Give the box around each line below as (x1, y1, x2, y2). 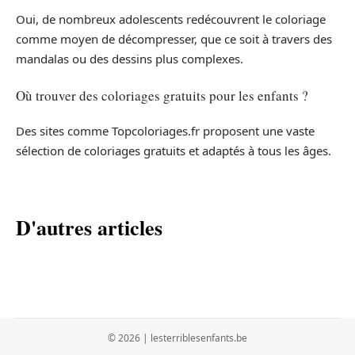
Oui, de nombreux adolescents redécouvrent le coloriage (16, 11, 326, 28)
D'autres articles (16, 212, 162, 243)
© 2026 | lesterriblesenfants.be (108, 331, 247, 345)
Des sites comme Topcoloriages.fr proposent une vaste (16, 123, 315, 139)
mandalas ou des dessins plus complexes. (16, 51, 243, 67)
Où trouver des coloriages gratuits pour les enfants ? (16, 86, 308, 105)
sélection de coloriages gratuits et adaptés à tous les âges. (16, 143, 331, 159)
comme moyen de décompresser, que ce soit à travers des (16, 31, 332, 48)
